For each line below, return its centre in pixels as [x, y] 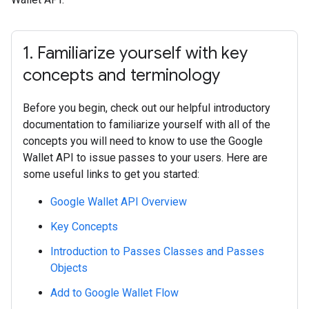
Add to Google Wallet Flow [114, 293]
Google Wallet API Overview [119, 202]
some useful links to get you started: [111, 174]
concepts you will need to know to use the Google [143, 141]
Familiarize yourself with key [140, 53]
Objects [69, 268]
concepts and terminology [121, 75]
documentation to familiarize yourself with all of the [147, 124]
